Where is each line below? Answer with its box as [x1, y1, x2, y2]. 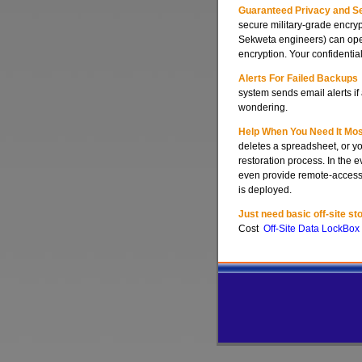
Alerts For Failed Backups [238, 73, 358, 84]
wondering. [238, 102, 288, 113]
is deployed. [238, 184, 292, 196]
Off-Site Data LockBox [263, 223, 360, 234]
